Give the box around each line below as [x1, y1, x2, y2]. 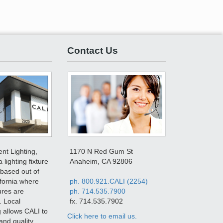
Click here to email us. [67, 212, 137, 220]
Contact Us [67, 44, 118, 56]
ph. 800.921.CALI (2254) [70, 177, 148, 185]
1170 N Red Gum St [70, 147, 133, 155]
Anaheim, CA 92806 [70, 157, 133, 165]
